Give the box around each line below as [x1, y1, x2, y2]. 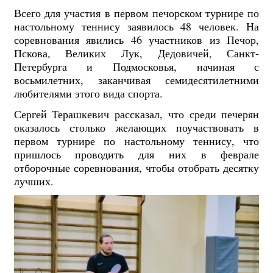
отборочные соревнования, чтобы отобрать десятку [13, 160, 260, 175]
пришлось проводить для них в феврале [13, 146, 260, 161]
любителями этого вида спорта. [13, 86, 163, 101]
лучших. [13, 173, 54, 188]
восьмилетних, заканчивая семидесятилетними [13, 73, 260, 88]
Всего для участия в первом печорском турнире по [13, 5, 260, 21]
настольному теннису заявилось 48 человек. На [13, 19, 260, 34]
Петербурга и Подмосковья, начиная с [13, 59, 260, 74]
